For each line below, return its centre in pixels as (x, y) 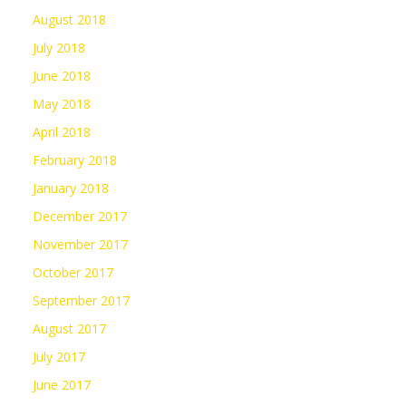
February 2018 (75, 160)
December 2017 (80, 217)
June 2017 (62, 385)
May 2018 (62, 104)
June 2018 (62, 76)
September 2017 (81, 301)
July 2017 (59, 357)
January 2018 (71, 188)
